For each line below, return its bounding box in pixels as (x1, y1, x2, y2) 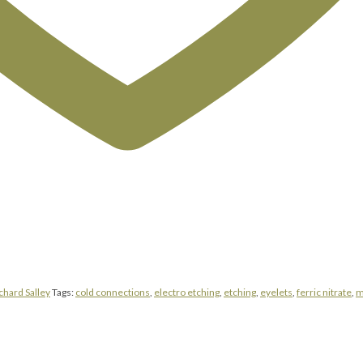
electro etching (154, 286, 220, 299)
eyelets (260, 286, 293, 299)
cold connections (75, 286, 150, 299)
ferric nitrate (297, 286, 352, 299)
